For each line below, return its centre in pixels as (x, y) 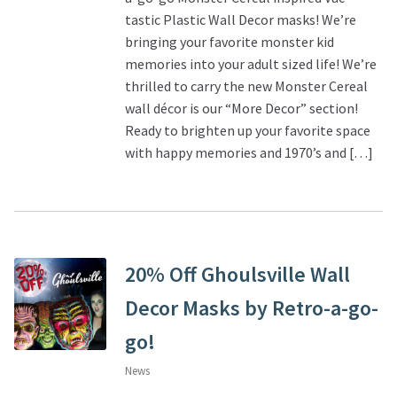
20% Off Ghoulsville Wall (237, 275)
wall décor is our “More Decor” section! (241, 109)
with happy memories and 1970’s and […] (249, 153)
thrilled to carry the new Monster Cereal (246, 86)
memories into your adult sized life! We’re (250, 64)
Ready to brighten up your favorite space (247, 131)
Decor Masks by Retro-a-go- (251, 308)
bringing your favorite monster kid (229, 42)
